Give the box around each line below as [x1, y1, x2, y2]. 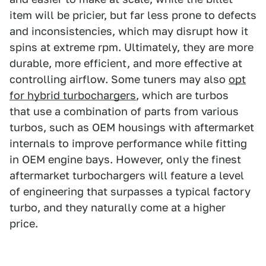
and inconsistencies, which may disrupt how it [9, 24, 248, 37]
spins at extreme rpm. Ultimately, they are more [9, 40, 254, 53]
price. [9, 217, 38, 230]
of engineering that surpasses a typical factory [9, 185, 251, 198]
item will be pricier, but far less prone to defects [9, 8, 256, 21]
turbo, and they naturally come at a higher [9, 201, 226, 214]
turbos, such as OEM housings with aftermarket [9, 121, 254, 134]
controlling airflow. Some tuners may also [9, 72, 229, 85]
